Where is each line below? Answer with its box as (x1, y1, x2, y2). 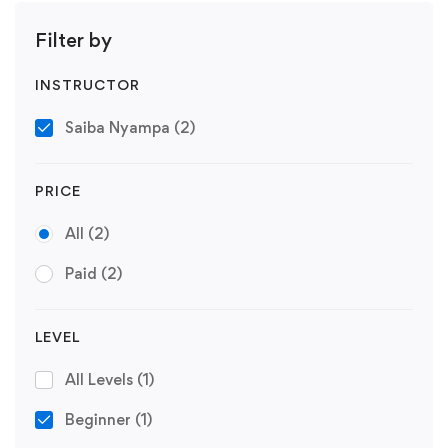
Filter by (35, 28, 112, 53)
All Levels (65, 370, 137, 390)
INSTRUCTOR (35, 76, 140, 94)
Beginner (65, 410, 135, 430)
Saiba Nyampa (65, 118, 174, 138)
